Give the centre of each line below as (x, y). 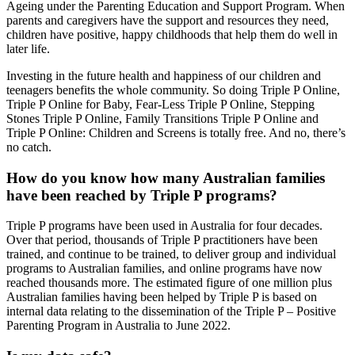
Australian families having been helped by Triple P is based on (162, 297)
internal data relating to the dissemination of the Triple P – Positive (171, 311)
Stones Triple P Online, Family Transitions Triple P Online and (162, 118)
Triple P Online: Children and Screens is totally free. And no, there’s (176, 132)
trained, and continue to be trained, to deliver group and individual (171, 254)
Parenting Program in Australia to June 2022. (118, 326)
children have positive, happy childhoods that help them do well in (172, 34)
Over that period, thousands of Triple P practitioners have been (162, 240)
